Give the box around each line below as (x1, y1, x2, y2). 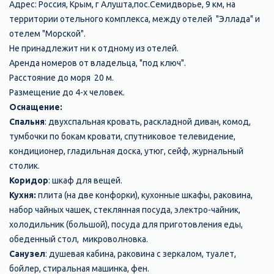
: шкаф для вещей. (48, 176, 122, 186)
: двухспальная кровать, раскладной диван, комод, (45, 117, 251, 127)
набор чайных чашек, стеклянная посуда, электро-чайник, (9, 205, 240, 215)
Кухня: (9, 190, 36, 201)
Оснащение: (9, 102, 62, 113)
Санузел (9, 249, 45, 259)
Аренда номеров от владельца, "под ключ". (9, 58, 186, 68)
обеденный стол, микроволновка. (9, 234, 148, 245)
